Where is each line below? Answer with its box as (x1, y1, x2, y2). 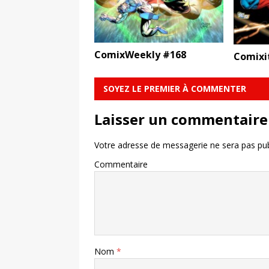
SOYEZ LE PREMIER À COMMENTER (103, 83, 246, 95)
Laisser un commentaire (94, 109, 268, 130)
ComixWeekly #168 (94, 47, 186, 61)
